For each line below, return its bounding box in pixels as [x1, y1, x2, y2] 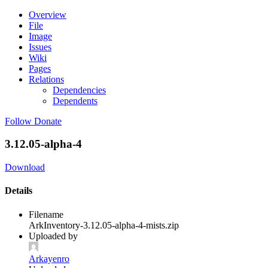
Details [5, 185, 32, 196]
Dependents [53, 95, 98, 106]
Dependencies [53, 84, 106, 95]
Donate [34, 115, 62, 126]
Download [5, 162, 45, 173]
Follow [5, 115, 32, 126]
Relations [29, 74, 64, 84]
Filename [29, 209, 63, 220]
